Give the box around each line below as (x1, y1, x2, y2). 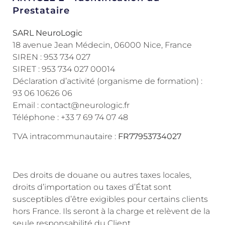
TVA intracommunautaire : (13, 132, 118, 142)
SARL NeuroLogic (13, 28, 82, 38)
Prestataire (13, 5, 70, 17)
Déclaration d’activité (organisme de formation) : (13, 76, 202, 86)
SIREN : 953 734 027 (13, 52, 90, 62)
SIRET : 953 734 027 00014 (13, 64, 115, 74)
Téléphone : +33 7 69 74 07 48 (13, 113, 128, 123)
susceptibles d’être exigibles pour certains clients (13, 194, 208, 204)
